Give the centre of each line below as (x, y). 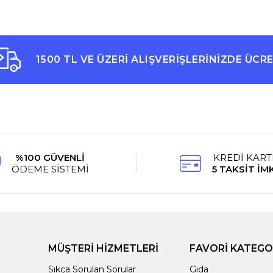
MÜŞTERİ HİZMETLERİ (104, 248)
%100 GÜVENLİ (50, 158)
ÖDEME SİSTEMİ (50, 169)
